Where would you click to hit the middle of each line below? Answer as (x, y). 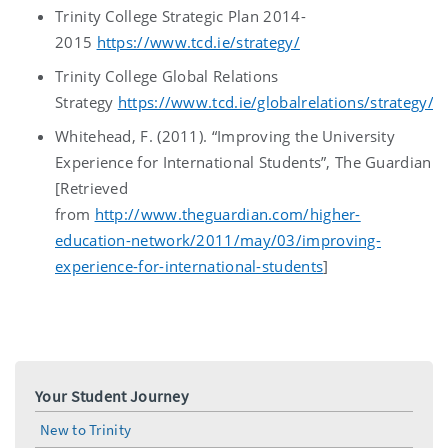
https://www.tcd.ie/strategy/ (198, 41)
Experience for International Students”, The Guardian (243, 161)
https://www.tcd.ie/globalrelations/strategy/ (275, 101)
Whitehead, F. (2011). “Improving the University (225, 135)
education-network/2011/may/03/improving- (218, 239)
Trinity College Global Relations (167, 75)
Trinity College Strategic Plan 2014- (180, 15)
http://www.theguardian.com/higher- (227, 213)
